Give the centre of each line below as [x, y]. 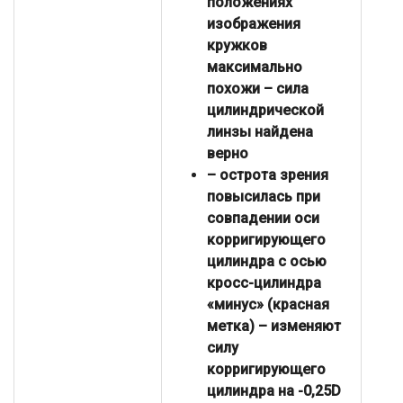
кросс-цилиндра [264, 283]
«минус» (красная [268, 305]
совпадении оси [263, 219]
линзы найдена [260, 132]
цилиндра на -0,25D [274, 391]
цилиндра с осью [267, 262]
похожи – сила [258, 89]
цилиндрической [265, 111]
